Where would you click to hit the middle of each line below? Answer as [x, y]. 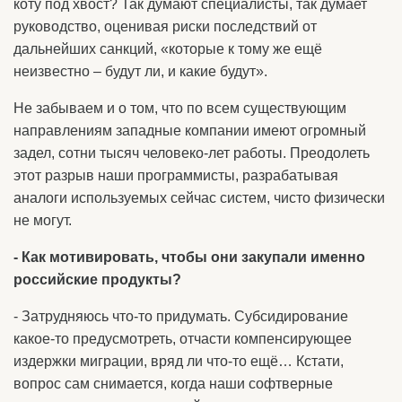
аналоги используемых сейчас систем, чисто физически [199, 198]
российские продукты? [97, 280]
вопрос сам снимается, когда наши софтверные [173, 384]
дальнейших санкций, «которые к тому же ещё [168, 49]
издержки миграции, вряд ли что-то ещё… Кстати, [179, 361]
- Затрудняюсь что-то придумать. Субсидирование [181, 316]
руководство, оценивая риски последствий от [165, 26]
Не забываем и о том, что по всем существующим [180, 108]
